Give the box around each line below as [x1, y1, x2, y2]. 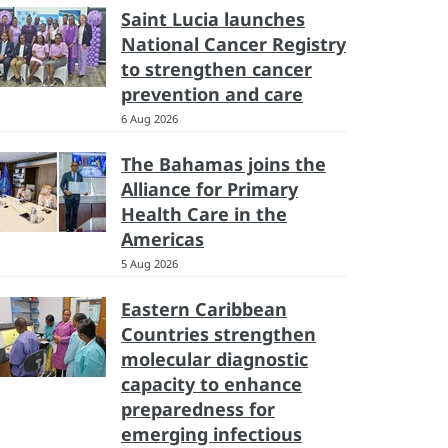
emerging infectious [121, 422, 302, 446]
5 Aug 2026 [121, 256, 178, 271]
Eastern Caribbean [121, 297, 287, 321]
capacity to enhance [121, 372, 302, 396]
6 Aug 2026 [121, 111, 178, 126]
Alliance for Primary [121, 177, 298, 201]
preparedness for [121, 397, 275, 421]
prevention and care [121, 82, 303, 106]
